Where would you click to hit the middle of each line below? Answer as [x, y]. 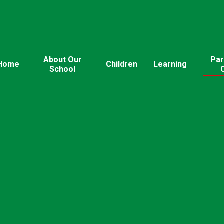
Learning [170, 64]
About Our [62, 59]
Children [121, 64]
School [63, 69]
